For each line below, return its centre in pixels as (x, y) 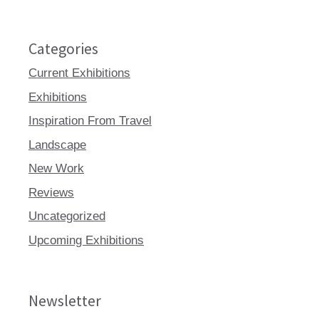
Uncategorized (67, 216)
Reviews (51, 192)
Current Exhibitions (79, 73)
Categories (63, 48)
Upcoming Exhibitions (86, 240)
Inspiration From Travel (90, 121)
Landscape (57, 145)
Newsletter (65, 300)
